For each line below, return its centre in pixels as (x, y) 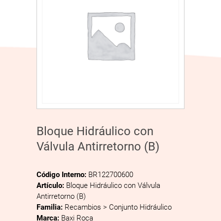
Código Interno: (62, 175)
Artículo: (51, 185)
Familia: (51, 207)
